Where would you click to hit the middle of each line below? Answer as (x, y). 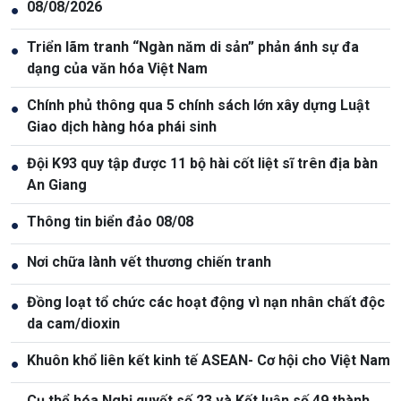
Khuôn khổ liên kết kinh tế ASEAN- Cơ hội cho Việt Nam (209, 361)
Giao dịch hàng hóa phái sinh (122, 127)
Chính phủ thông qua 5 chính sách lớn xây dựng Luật (198, 106)
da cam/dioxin (73, 324)
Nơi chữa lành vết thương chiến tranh (149, 262)
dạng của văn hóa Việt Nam (117, 69)
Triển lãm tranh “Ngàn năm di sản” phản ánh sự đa (193, 47)
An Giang (57, 185)
